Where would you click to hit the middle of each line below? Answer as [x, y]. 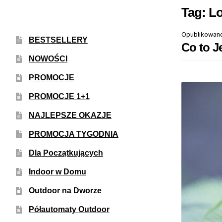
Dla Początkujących [66, 153]
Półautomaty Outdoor [69, 209]
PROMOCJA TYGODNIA [73, 134]
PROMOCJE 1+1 [59, 96]
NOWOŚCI [48, 58]
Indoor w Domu [57, 171]
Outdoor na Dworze [65, 190]
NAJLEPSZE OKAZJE [70, 115]
